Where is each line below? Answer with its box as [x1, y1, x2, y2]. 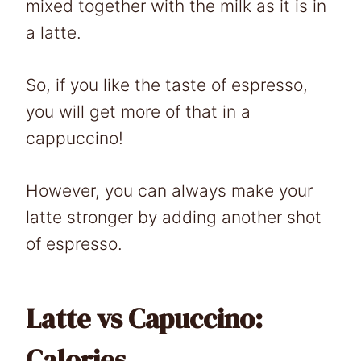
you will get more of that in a [26, 101, 251, 122]
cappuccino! [26, 127, 123, 148]
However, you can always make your [26, 180, 313, 201]
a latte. [26, 22, 81, 43]
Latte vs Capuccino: [26, 299, 263, 337]
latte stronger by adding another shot [26, 206, 322, 227]
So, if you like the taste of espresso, [26, 74, 308, 95]
